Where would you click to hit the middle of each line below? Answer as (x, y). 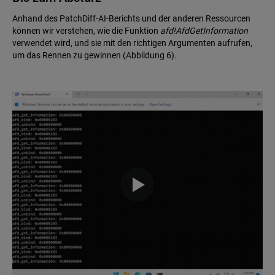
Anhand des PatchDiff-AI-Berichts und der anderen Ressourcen (131, 18)
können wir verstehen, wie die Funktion (86, 30)
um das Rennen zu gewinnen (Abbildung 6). (95, 55)
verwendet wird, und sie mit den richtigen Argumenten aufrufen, (132, 43)
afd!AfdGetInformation (204, 30)
